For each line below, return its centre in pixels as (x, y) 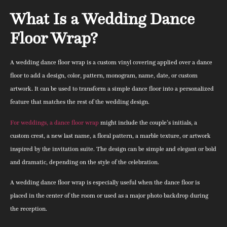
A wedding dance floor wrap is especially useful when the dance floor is (105, 182)
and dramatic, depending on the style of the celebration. (85, 162)
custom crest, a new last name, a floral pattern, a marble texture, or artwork (110, 135)
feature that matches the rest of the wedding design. (80, 102)
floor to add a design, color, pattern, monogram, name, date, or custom (104, 75)
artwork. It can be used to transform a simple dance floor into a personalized (112, 89)
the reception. (29, 209)
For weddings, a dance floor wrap (54, 122)
